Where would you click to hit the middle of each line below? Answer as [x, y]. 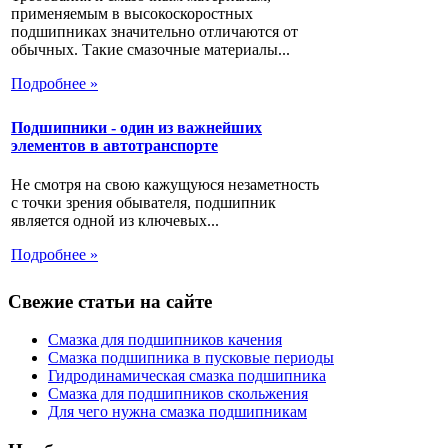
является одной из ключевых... [115, 221]
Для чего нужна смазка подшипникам [177, 412]
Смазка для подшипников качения [165, 340]
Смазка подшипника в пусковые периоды [191, 358]
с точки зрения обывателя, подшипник [143, 203]
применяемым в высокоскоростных [132, 13]
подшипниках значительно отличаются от [154, 31]
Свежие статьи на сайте [110, 301]
